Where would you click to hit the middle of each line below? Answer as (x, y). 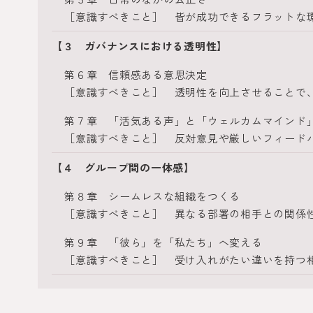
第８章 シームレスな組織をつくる (152, 196)
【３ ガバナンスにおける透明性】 (140, 46)
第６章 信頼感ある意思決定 (136, 74)
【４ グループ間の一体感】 (123, 167)
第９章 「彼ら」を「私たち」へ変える (163, 242)
